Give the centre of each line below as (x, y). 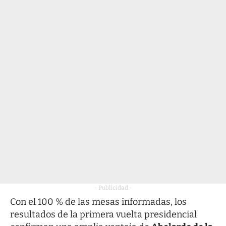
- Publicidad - (113, 188)
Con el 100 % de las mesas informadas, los (98, 202)
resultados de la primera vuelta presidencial (103, 215)
